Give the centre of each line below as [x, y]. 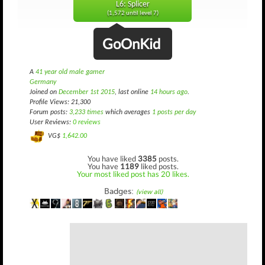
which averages [128, 112]
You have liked [113, 158]
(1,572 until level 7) [132, 13]
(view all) [149, 192]
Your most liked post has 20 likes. [133, 174]
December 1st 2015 [87, 92]
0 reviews [87, 122]
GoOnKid [131, 43]
